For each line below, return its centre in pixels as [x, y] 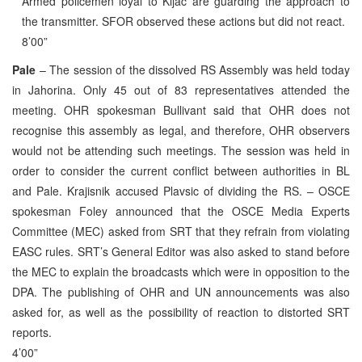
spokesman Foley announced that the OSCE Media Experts [181, 210]
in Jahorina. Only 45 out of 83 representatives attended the [181, 89]
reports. [32, 332]
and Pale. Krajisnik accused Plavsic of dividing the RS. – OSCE [181, 190]
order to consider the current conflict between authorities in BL [181, 170]
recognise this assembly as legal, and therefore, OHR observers [181, 130]
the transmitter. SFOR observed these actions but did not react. [183, 21]
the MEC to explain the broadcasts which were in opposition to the [181, 271]
